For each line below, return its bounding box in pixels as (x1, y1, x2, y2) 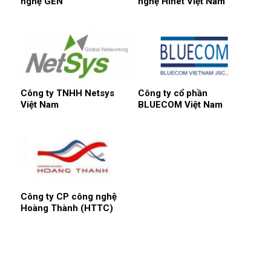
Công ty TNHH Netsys (21, 88, 114, 99)
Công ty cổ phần (138, 88, 207, 99)
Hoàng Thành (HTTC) (21, 203, 113, 214)
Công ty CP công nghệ (21, 191, 117, 203)
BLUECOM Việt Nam (138, 99, 223, 111)
